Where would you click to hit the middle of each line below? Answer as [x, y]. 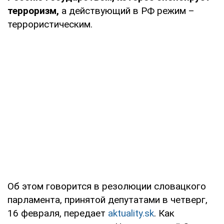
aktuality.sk [131, 213]
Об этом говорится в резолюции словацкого [107, 186]
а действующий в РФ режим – [127, 10]
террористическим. [50, 24]
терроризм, [33, 10]
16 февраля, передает [58, 213]
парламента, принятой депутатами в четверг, [107, 199]
